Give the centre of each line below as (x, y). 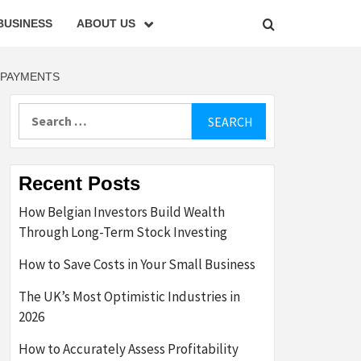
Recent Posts (79, 183)
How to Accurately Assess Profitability (129, 349)
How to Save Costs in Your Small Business (137, 264)
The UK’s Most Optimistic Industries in (129, 297)
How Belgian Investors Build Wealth (122, 212)
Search (38, 112)
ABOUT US (106, 23)
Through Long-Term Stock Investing (123, 232)
